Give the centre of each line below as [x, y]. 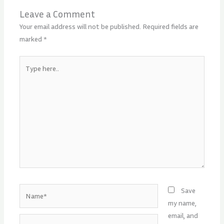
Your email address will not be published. [80, 26]
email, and [183, 215]
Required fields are [171, 26]
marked [32, 38]
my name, [182, 202]
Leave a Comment [57, 13]
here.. [27, 74]
